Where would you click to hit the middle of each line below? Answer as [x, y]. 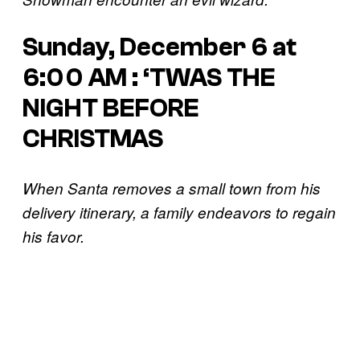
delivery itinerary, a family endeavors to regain [179, 212]
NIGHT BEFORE [111, 109]
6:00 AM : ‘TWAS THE [149, 78]
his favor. [53, 236]
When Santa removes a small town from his [172, 188]
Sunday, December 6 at [160, 48]
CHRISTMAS [93, 139]
